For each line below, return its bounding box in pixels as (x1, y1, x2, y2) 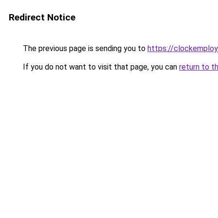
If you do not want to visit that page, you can (21, 62, 179, 72)
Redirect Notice (9, 12, 75, 23)
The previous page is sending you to (21, 44, 147, 53)
